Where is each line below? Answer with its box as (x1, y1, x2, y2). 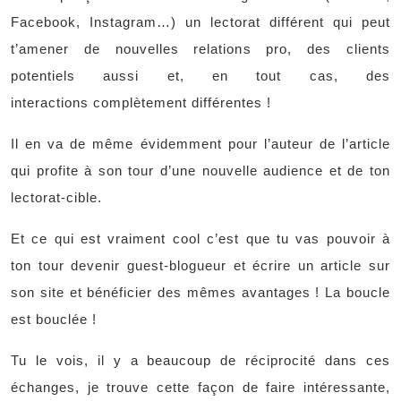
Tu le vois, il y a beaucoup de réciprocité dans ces (11, 353, 390, 368)
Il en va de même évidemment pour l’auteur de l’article (11, 136, 390, 151)
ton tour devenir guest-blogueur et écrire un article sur (11, 258, 390, 273)
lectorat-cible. (11, 190, 102, 205)
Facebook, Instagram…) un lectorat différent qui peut (11, 14, 390, 30)
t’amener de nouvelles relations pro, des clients (11, 41, 390, 56)
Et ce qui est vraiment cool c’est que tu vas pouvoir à (11, 231, 390, 246)
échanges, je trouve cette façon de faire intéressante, (11, 380, 390, 395)
